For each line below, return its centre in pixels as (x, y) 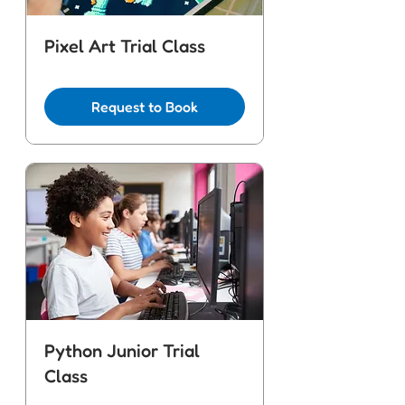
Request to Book (145, 107)
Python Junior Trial (122, 351)
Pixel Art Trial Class (125, 47)
